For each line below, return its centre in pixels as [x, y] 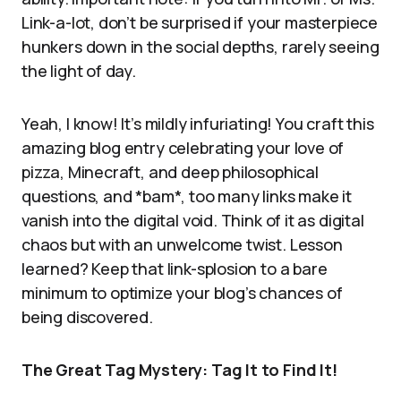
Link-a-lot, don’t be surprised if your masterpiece [200, 22]
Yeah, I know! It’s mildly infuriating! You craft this [198, 124]
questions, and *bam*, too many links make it [187, 196]
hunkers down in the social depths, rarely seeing [200, 47]
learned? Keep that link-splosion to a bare [175, 269]
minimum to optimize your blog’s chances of [182, 293]
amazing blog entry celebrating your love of [183, 148]
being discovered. [87, 317]
